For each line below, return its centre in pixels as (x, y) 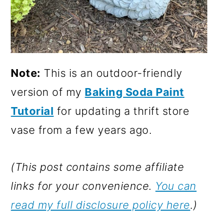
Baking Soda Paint (135, 92)
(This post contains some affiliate (98, 167)
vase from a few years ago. (82, 130)
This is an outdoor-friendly (111, 73)
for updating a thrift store (122, 111)
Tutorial (32, 111)
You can (176, 186)
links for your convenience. (83, 186)
